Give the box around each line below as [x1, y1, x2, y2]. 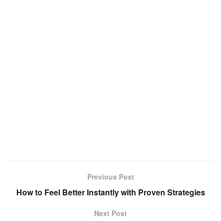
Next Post [94, 208, 127, 219]
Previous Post [87, 172, 134, 182]
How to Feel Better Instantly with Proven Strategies [16, 186, 205, 198]
